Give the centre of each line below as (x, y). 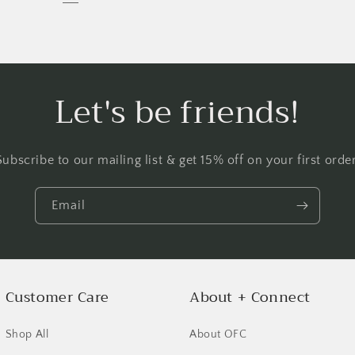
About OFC (218, 334)
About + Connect (250, 297)
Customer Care (57, 297)
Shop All (27, 334)
